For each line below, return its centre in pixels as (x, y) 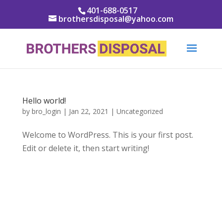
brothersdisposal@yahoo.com (116, 19)
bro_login (46, 111)
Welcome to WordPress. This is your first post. (108, 135)
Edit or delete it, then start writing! (85, 148)
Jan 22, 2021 (88, 111)
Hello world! (44, 101)
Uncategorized (139, 111)
